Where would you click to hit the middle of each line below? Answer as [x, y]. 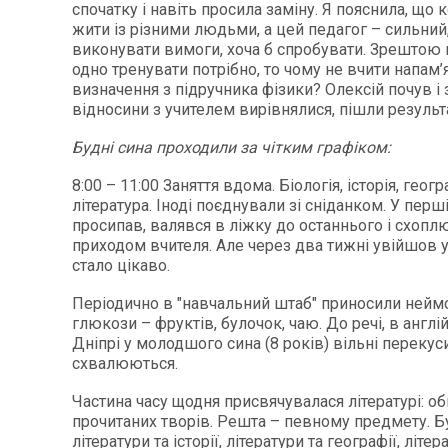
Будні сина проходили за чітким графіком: [231, 147]
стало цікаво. [121, 265]
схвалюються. [125, 363]
